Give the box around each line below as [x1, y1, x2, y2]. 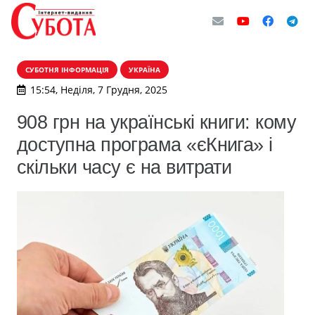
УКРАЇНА [129, 65, 160, 75]
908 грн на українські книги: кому [17, 111, 297, 133]
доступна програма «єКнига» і [17, 134, 273, 155]
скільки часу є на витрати [17, 156, 232, 178]
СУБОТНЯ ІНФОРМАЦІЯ [25, 65, 109, 75]
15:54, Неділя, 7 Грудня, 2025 [30, 83, 167, 96]
